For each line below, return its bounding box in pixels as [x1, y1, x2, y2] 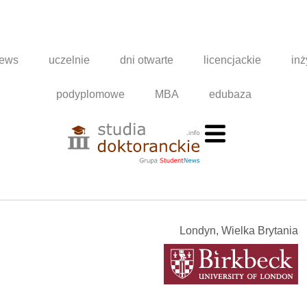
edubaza [208, 88, 251, 100]
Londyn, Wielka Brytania [180, 224, 298, 236]
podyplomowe [56, 88, 125, 100]
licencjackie [204, 53, 262, 66]
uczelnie [49, 53, 90, 66]
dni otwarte [120, 53, 174, 66]
